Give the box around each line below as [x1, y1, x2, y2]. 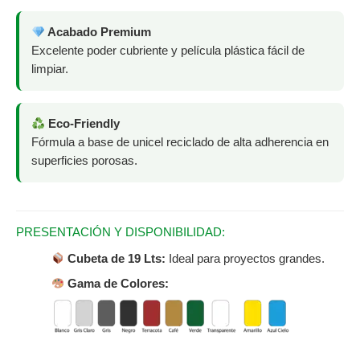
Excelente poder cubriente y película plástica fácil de [31, 44, 305, 58]
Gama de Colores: [67, 276, 170, 290]
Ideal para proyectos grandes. [166, 252, 325, 265]
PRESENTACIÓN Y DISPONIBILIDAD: [16, 225, 225, 239]
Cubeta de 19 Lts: [67, 252, 166, 265]
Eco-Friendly [44, 117, 120, 131]
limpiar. [31, 63, 68, 76]
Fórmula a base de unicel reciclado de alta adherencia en [31, 136, 329, 149]
